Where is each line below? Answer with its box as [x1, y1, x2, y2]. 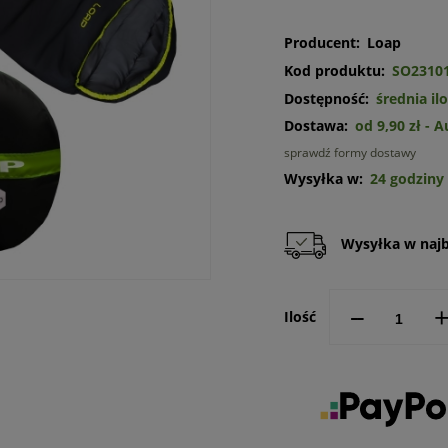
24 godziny [369, 169, 444, 188]
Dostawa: [283, 116, 348, 135]
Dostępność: [283, 89, 369, 108]
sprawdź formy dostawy [283, 144, 416, 161]
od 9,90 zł [354, 116, 421, 135]
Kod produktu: [283, 61, 385, 80]
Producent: [283, 33, 360, 52]
